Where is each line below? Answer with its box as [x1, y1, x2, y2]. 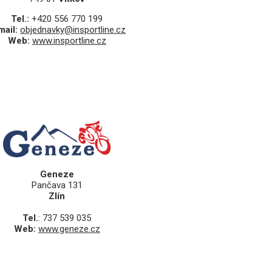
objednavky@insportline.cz [19, 24, 126, 36]
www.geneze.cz [38, 223, 100, 235]
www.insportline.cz [32, 35, 106, 47]
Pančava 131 [31, 180, 83, 191]
